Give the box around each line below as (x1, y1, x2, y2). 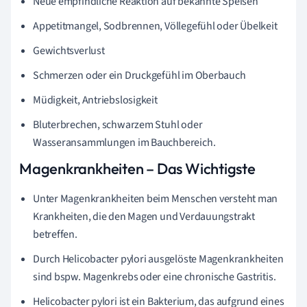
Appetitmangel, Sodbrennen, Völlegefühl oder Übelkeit (33, 18, 278, 34)
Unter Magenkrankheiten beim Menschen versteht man (33, 191, 278, 206)
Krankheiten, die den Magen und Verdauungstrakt (33, 208, 255, 224)
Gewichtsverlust (33, 42, 105, 58)
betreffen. (33, 226, 77, 242)
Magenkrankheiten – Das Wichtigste (19, 158, 256, 178)
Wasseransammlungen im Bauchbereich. (33, 134, 216, 150)
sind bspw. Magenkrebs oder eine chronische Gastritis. (33, 269, 276, 284)
